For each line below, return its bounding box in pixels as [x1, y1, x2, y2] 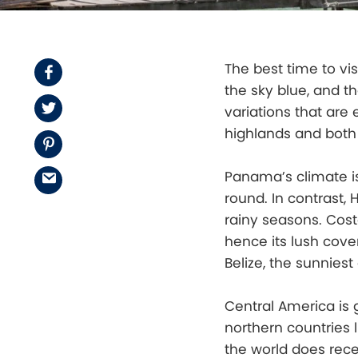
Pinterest [54, 133, 117, 153]
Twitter [54, 97, 104, 117]
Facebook [54, 62, 125, 82]
